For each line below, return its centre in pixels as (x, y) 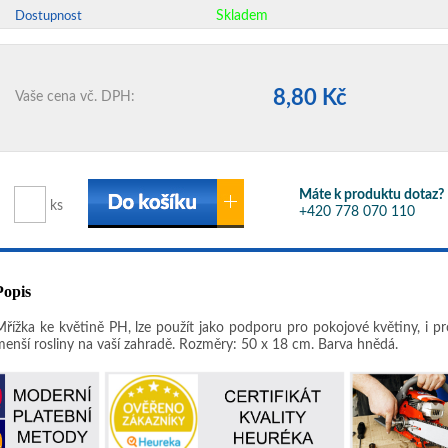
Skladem (242, 16)
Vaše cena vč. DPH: (75, 97)
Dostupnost (48, 16)
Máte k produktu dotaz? (371, 195)
